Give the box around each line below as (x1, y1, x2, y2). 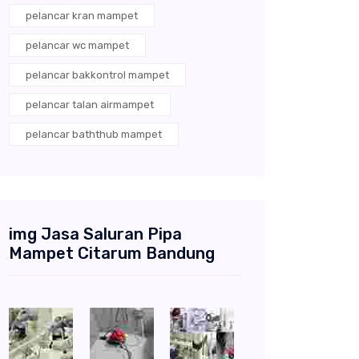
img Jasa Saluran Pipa (9, 224, 182, 244)
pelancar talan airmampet (26, 99, 154, 111)
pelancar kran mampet (26, 10, 138, 22)
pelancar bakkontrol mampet (26, 69, 169, 82)
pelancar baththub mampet (26, 128, 162, 141)
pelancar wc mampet (26, 39, 129, 52)
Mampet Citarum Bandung (9, 244, 215, 264)
